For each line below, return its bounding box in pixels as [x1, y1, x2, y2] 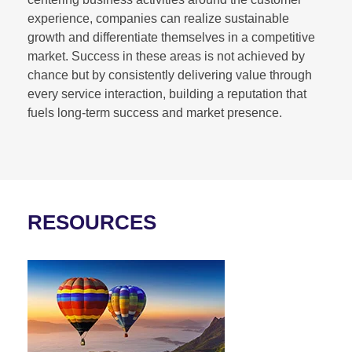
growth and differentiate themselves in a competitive [27, 30, 315, 44]
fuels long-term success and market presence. [27, 105, 282, 119]
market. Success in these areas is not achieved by [27, 49, 305, 63]
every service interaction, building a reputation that [27, 86, 306, 101]
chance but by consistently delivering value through [27, 68, 312, 82]
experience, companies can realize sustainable [27, 11, 289, 25]
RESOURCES [27, 210, 156, 234]
